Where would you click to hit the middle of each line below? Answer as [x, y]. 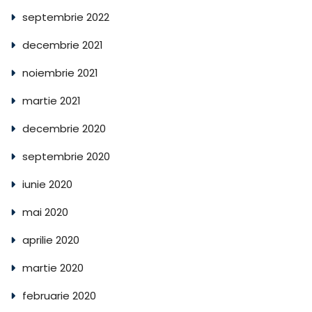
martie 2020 [53, 268]
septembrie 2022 [66, 17]
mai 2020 [45, 212]
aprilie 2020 [51, 240]
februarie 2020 [59, 296]
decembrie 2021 [63, 45]
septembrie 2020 [66, 157]
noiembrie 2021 [60, 73]
